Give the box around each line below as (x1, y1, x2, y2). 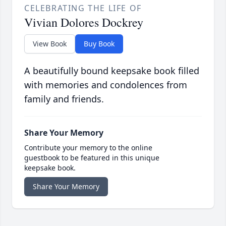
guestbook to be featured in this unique (24, 153, 159, 163)
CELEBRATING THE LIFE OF (24, 3, 142, 14)
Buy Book (84, 39, 115, 49)
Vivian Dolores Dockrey (24, 14, 143, 31)
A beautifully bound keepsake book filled (24, 65, 199, 77)
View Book (33, 39, 67, 49)
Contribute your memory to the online (24, 143, 152, 153)
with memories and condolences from (24, 79, 187, 91)
